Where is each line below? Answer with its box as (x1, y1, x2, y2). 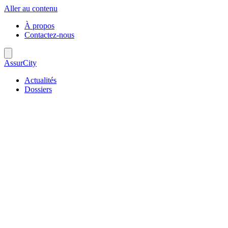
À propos (24, 21, 54, 30)
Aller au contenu (4, 4, 58, 13)
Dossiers (24, 85, 52, 94)
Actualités (24, 76, 56, 84)
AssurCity (4, 59, 37, 67)
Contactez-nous (24, 31, 74, 39)
